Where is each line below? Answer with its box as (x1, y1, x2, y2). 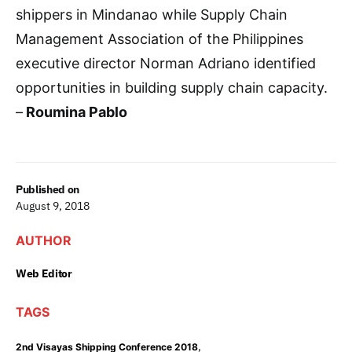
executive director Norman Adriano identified (16, 54, 316, 71)
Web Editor (16, 266, 72, 280)
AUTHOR (16, 232, 71, 248)
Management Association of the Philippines (16, 30, 303, 47)
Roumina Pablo (23, 103, 127, 120)
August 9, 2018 (16, 198, 90, 213)
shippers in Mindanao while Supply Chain (16, 5, 288, 23)
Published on (16, 181, 79, 196)
